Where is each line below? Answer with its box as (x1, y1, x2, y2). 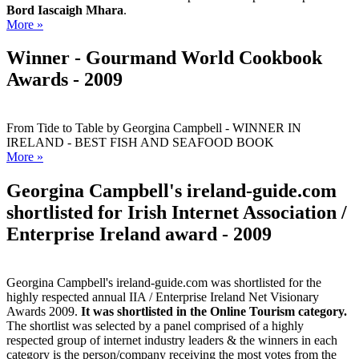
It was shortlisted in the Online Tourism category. (81, 305, 347, 319)
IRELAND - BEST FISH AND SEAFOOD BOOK (6, 135, 274, 150)
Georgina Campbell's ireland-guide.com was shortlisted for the (6, 276, 321, 290)
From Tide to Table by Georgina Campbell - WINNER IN (6, 121, 301, 135)
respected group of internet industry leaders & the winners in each (6, 333, 337, 348)
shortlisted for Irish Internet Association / (6, 202, 347, 224)
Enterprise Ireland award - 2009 (6, 224, 272, 245)
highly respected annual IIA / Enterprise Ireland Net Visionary (6, 290, 319, 305)
